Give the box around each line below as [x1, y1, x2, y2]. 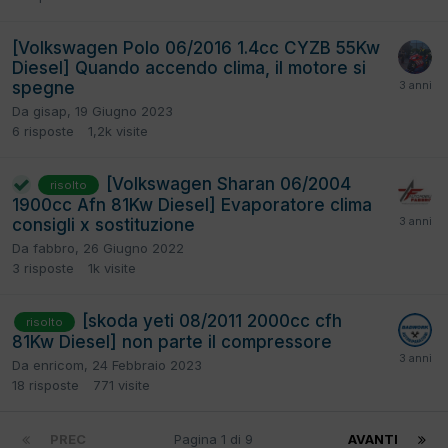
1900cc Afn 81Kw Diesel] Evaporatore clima [12, 194, 372, 215]
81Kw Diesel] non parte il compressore [12, 332, 332, 353]
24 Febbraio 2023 [92, 357, 202, 374]
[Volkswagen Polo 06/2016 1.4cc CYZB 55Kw [12, 37, 380, 58]
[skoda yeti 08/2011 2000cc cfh [82, 310, 342, 331]
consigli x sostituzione [12, 214, 195, 235]
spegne [12, 77, 75, 98]
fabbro [33, 239, 75, 256]
